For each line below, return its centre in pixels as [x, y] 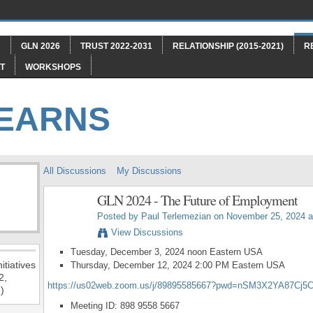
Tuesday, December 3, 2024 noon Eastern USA [166, 252]
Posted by [119, 217]
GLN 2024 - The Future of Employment [197, 200]
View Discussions [147, 233]
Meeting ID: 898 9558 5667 [125, 306]
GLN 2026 [41, 46]
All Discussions [75, 171]
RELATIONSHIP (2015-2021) [228, 46]
